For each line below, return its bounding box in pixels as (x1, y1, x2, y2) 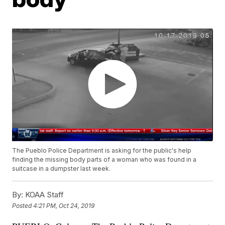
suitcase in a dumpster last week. (12, 165, 111, 173)
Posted (12, 201, 34, 209)
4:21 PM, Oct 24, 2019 (33, 201, 95, 209)
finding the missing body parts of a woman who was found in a (12, 156, 197, 164)
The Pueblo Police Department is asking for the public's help (12, 147, 192, 155)
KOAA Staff (23, 190, 64, 200)
